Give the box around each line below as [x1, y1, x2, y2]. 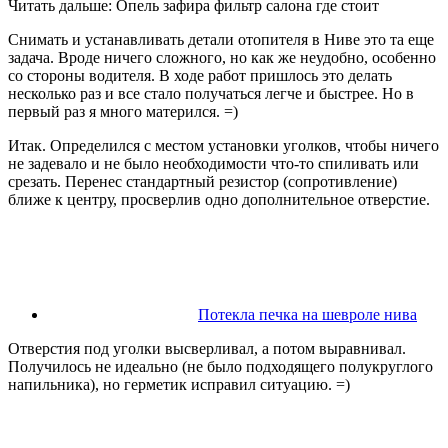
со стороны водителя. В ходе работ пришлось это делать [8, 67, 392, 85]
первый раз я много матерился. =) [8, 103, 238, 121]
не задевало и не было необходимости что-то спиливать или [8, 155, 419, 173]
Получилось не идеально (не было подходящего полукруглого [8, 358, 433, 376]
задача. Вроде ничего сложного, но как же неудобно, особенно [8, 49, 436, 67]
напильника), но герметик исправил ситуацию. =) [8, 376, 350, 394]
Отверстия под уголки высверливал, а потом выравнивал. [8, 340, 406, 358]
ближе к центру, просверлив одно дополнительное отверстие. [8, 191, 430, 209]
